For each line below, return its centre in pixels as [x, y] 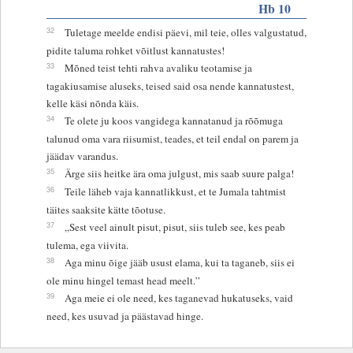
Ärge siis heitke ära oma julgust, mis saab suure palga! [179, 173]
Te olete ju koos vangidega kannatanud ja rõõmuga [173, 120]
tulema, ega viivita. [87, 245]
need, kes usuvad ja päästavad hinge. [124, 316]
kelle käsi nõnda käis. [92, 103]
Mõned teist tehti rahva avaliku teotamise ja [158, 67]
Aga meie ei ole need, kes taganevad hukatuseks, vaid [178, 297]
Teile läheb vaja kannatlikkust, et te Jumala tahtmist [175, 191]
